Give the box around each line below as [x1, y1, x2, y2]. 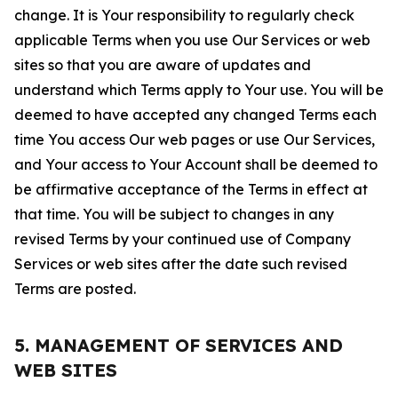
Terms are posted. [14, 280, 136, 298]
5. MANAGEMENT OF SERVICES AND [14, 334, 343, 356]
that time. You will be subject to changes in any [14, 205, 334, 223]
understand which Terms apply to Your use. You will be [14, 81, 384, 99]
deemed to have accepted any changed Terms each [14, 106, 377, 123]
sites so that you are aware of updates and [14, 56, 311, 74]
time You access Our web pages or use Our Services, [14, 131, 375, 148]
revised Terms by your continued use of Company [14, 230, 351, 248]
